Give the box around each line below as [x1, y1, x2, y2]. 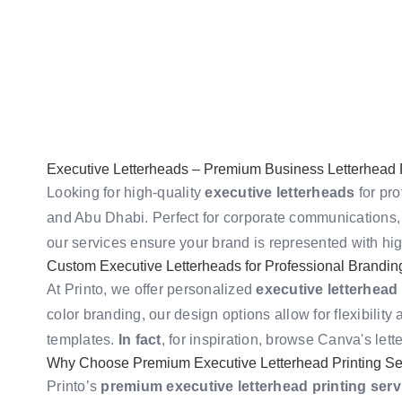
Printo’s [47, 378, 101, 394]
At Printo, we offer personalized [47, 281, 257, 297]
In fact [118, 331, 162, 347]
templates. [47, 331, 118, 347]
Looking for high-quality [47, 184, 205, 200]
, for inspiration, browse [161, 331, 318, 347]
